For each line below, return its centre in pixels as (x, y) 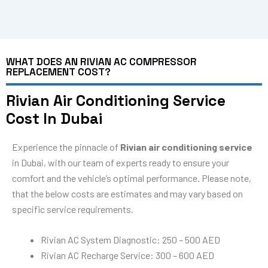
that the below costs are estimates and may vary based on (127, 193)
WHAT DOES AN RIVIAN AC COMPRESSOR (101, 61)
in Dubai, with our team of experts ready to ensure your (121, 162)
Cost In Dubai (54, 118)
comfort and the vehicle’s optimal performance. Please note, (132, 178)
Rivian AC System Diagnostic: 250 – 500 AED (130, 240)
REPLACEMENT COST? (58, 71)
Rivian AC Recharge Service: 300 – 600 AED (127, 255)
